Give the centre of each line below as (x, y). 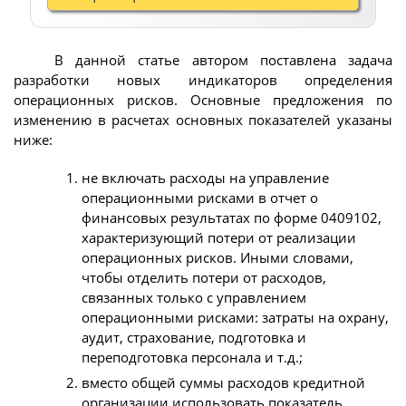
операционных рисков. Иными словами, (217, 257)
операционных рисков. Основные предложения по (203, 100)
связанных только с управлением (194, 297)
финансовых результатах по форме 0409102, (232, 217)
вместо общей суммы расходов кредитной (223, 382)
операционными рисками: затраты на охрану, (235, 317)
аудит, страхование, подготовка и (194, 337)
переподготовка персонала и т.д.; (192, 357)
